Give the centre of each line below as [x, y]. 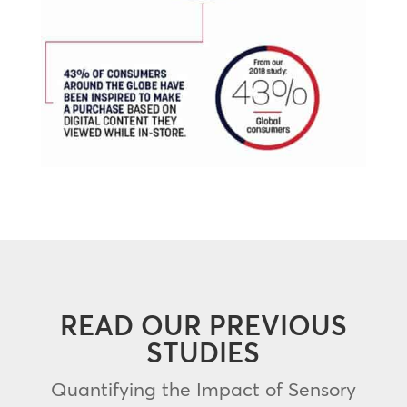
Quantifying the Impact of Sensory [203, 389]
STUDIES [203, 353]
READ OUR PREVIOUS [203, 326]
